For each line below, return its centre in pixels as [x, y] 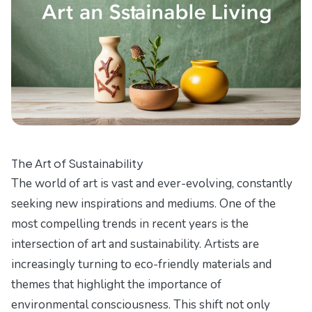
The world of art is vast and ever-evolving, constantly [152, 184]
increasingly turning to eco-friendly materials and [141, 265]
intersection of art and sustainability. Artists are [135, 244]
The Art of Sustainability [77, 163]
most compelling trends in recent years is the [130, 224]
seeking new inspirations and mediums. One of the [143, 204]
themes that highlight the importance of [116, 285]
